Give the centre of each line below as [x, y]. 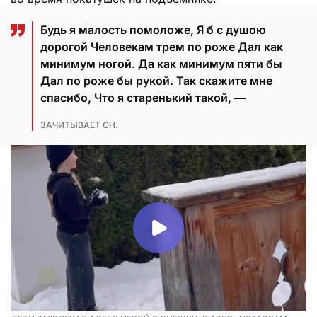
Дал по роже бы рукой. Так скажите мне [156, 80]
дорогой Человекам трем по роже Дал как [162, 46]
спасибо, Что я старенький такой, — [143, 97]
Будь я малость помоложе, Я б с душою [153, 29]
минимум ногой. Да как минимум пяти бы [161, 63]
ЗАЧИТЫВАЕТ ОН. [79, 125]
